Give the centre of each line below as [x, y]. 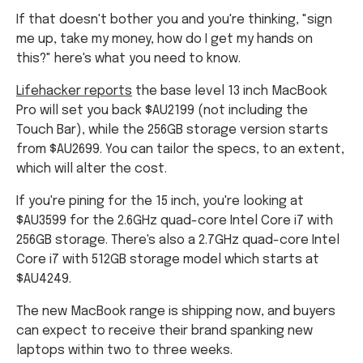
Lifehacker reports [74, 91]
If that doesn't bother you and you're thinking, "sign [174, 19]
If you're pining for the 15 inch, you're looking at [160, 201]
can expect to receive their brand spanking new [164, 331]
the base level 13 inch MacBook [230, 91]
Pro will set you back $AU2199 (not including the [162, 110]
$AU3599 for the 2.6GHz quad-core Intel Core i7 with [175, 220]
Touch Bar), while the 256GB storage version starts [172, 130]
